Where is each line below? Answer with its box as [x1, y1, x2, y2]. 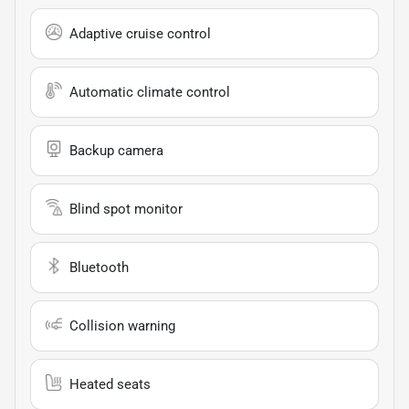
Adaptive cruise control [69, 25, 211, 42]
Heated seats [69, 375, 151, 393]
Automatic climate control [69, 83, 230, 100]
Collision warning [69, 317, 175, 334]
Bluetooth [69, 258, 129, 276]
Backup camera [69, 142, 163, 159]
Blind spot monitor [69, 200, 183, 217]
